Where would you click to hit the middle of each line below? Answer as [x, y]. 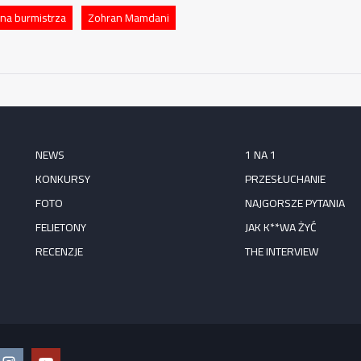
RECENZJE [59, 251]
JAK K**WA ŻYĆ [280, 227]
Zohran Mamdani [129, 18]
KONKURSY [63, 179]
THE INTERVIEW [281, 251]
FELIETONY [61, 227]
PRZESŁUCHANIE [285, 179]
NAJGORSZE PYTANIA [295, 203]
